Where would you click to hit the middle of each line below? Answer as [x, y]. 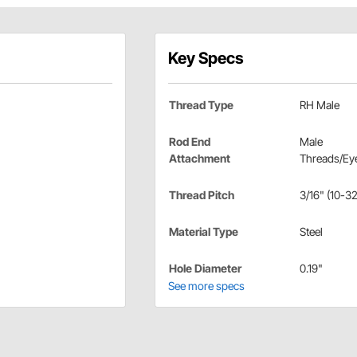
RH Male [319, 105]
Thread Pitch [201, 195]
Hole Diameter [205, 269]
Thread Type [201, 105]
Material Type [203, 232]
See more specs [206, 286]
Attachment [199, 159]
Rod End [189, 142]
